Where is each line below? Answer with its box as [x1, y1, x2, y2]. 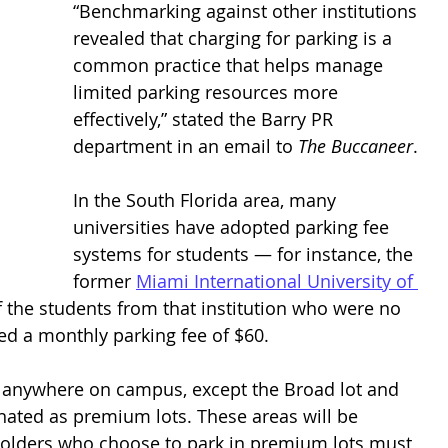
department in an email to [73, 134, 298, 158]
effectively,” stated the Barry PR [73, 107, 338, 131]
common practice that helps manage [73, 53, 388, 77]
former [73, 269, 136, 293]
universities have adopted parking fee [73, 215, 394, 239]
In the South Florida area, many [73, 188, 341, 212]
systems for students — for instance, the [73, 242, 418, 266]
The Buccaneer [298, 134, 413, 158]
